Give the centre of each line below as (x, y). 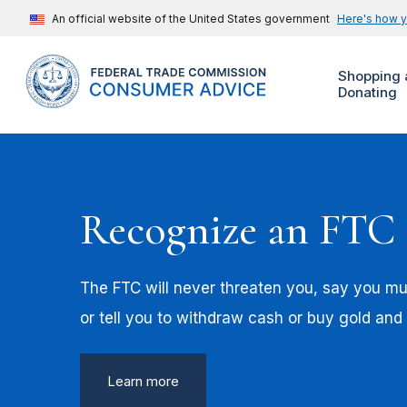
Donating (367, 93)
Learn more (143, 382)
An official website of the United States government (191, 19)
